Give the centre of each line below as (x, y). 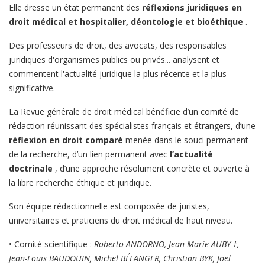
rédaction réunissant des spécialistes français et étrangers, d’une (132, 126)
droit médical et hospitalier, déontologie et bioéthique (126, 22)
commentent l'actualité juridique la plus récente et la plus (118, 74)
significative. (32, 88)
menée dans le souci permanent (186, 140)
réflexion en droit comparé (66, 140)
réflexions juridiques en (192, 8)
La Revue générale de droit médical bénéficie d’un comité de (124, 112)
